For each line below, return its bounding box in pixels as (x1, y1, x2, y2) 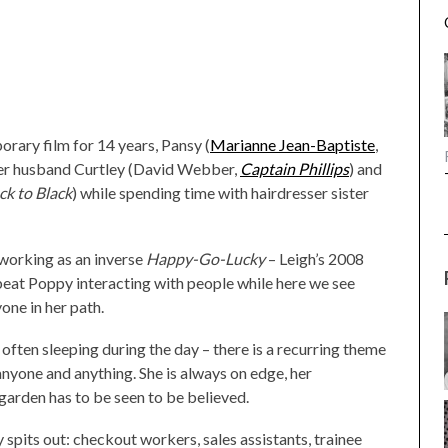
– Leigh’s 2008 (265, 249, 364, 268)
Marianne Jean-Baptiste (210, 135, 375, 154)
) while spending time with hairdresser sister (72, 183, 369, 202)
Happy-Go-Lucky (146, 249, 265, 268)
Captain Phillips (240, 159, 349, 178)
